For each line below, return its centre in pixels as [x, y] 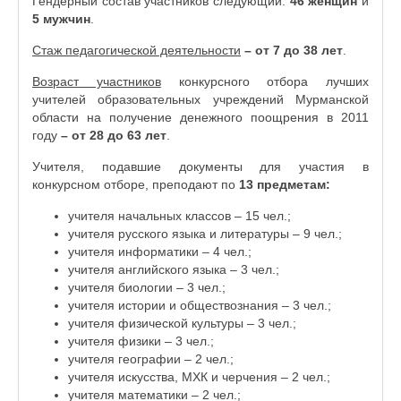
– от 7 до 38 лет [294, 50]
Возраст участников [97, 81]
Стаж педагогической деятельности [137, 50]
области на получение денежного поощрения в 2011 [200, 117]
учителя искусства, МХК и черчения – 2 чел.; [199, 377]
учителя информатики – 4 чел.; [160, 252]
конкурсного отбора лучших [264, 81]
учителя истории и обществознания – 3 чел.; [200, 305]
